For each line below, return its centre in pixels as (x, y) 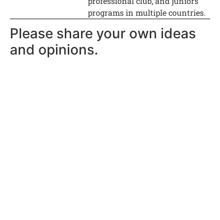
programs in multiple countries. (147, 13)
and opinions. (54, 49)
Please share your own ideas (103, 33)
